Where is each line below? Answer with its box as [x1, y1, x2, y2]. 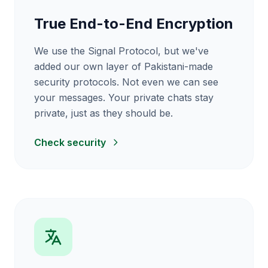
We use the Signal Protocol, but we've [34, 45, 209, 57]
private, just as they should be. [34, 107, 173, 119]
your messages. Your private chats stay [34, 92, 214, 103]
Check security [34, 136, 106, 148]
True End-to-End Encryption [34, 15, 233, 32]
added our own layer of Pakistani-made [34, 60, 213, 72]
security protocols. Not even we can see [34, 76, 218, 88]
